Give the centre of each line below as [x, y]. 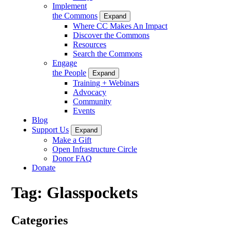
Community [92, 101]
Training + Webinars [106, 83]
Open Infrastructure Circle [95, 149]
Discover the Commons [111, 35]
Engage [65, 63]
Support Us [50, 129]
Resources [90, 44]
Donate [44, 167]
